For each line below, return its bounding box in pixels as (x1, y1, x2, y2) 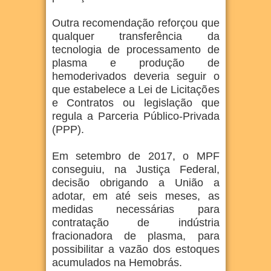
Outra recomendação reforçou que (51, 17, 220, 29)
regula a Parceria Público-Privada (51, 110, 220, 122)
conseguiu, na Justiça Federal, (51, 163, 220, 175)
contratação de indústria (51, 217, 220, 229)
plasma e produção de (51, 57, 220, 69)
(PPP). (51, 123, 84, 135)
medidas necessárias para (51, 203, 220, 215)
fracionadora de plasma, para (51, 230, 220, 242)
